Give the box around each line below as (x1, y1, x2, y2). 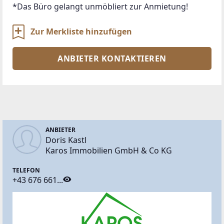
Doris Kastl (45, 134, 86, 145)
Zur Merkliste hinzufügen (30, 25, 132, 37)
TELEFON (12, 165, 40, 174)
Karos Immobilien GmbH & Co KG (45, 144, 172, 156)
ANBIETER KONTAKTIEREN (57, 52, 166, 64)
